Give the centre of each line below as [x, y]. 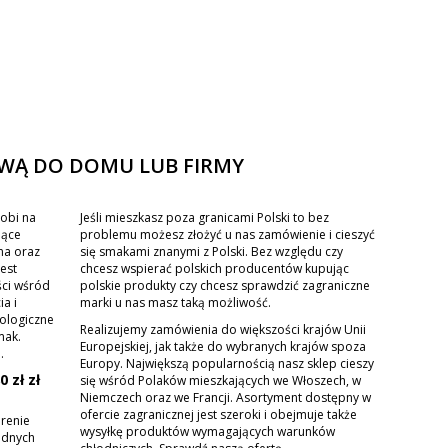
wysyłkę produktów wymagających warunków [208, 431]
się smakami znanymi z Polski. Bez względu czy [212, 251]
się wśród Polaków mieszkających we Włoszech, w [221, 380]
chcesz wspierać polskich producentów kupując [215, 268]
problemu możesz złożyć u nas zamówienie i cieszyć [228, 234]
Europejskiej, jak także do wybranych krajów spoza [223, 346]
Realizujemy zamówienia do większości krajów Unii [223, 329]
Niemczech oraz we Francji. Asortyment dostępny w [226, 397]
